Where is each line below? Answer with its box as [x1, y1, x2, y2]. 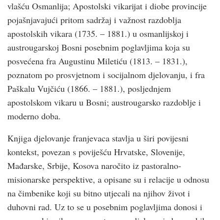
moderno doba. [7, 110, 61, 122]
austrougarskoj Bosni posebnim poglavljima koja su [7, 41, 190, 54]
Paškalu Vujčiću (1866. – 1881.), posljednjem [7, 82, 171, 95]
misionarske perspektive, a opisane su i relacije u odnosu [7, 173, 209, 186]
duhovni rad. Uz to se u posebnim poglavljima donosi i [7, 201, 202, 213]
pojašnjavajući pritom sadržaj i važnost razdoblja [7, 14, 181, 26]
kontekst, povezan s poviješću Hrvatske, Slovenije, [7, 146, 185, 158]
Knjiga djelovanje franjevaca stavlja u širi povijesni [7, 132, 189, 144]
